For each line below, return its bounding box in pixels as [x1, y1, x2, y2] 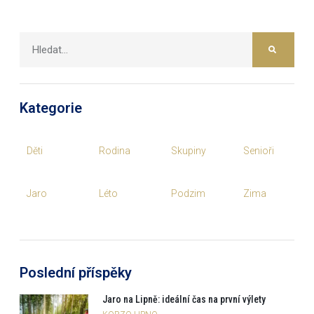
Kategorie [20, 100, 82, 117]
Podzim [171, 188, 205, 200]
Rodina [99, 145, 130, 157]
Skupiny [171, 145, 206, 157]
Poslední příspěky [20, 264, 132, 282]
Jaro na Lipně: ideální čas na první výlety [102, 294, 266, 306]
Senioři [243, 145, 274, 157]
